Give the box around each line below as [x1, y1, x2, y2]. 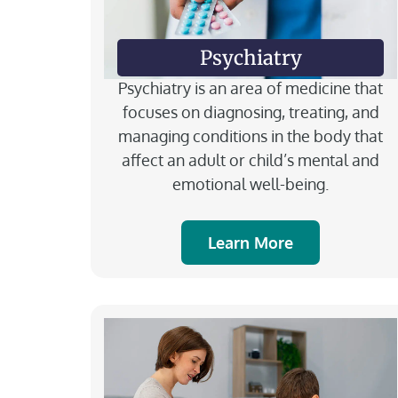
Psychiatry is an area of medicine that [118, 77, 383, 98]
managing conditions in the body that [118, 125, 383, 146]
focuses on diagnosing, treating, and [122, 101, 379, 122]
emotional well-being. [172, 173, 329, 194]
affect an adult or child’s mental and [122, 149, 379, 170]
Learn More [208, 232, 293, 252]
